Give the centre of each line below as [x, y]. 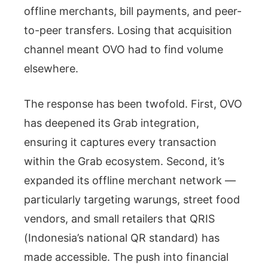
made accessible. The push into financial [126, 257]
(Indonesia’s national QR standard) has [122, 237]
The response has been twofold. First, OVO [133, 103]
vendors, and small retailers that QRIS [119, 218]
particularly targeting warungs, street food [132, 199]
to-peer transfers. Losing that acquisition [128, 30]
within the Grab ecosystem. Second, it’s [124, 161]
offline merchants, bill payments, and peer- [133, 11]
